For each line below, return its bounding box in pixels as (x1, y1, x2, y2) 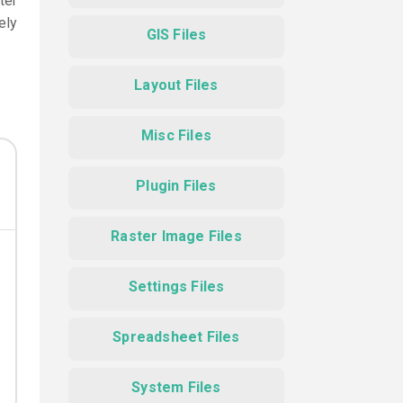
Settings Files (128, 278, 225, 295)
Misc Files (141, 127, 211, 144)
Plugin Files (136, 177, 217, 194)
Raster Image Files (111, 228, 242, 245)
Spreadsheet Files (112, 328, 240, 345)
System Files (131, 379, 221, 396)
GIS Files (146, 26, 207, 43)
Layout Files (134, 76, 219, 94)
